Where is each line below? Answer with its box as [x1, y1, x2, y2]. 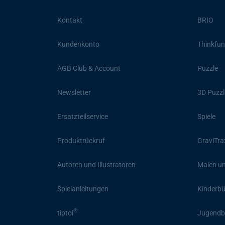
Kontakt [57, 16, 82, 24]
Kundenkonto [57, 40, 99, 48]
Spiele [197, 112, 215, 121]
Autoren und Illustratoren [57, 160, 136, 169]
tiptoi [57, 208, 73, 217]
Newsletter [57, 88, 91, 96]
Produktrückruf [57, 136, 105, 145]
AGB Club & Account [57, 64, 121, 72]
